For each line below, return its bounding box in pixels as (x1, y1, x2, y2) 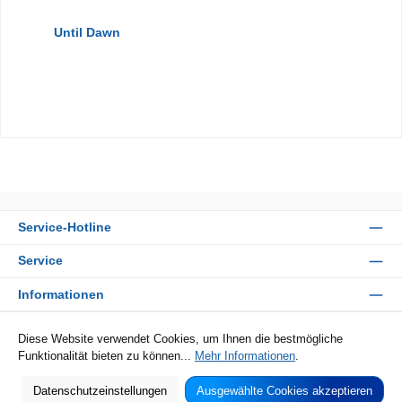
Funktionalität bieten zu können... (18, 348, 195, 363)
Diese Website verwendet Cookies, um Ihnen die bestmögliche (18, 331, 343, 345)
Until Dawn (53, 25, 120, 40)
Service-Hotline (18, 219, 111, 234)
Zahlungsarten (18, 320, 108, 335)
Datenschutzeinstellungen (32, 383, 167, 398)
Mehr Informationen (195, 348, 295, 363)
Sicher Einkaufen (18, 354, 122, 369)
